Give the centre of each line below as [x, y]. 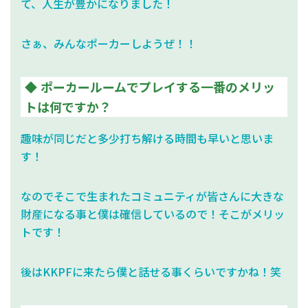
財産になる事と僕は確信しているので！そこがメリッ [153, 213]
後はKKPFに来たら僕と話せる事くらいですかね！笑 [151, 271]
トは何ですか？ [68, 106]
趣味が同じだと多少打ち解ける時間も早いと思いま [147, 138]
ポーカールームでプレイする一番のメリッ [158, 86]
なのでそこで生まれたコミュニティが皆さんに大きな [152, 196]
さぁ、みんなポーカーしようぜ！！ [109, 43]
